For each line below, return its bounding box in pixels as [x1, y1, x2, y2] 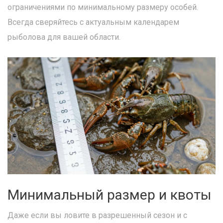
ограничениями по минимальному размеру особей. [7, 2, 198, 12]
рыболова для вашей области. [7, 32, 120, 42]
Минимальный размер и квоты [7, 187, 212, 204]
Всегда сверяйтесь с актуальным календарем [7, 17, 179, 27]
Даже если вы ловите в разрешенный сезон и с [7, 211, 187, 221]
